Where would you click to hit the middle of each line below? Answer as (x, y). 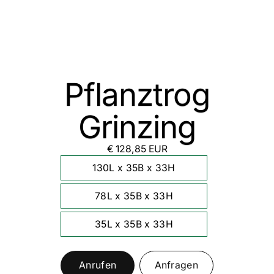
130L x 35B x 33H (134, 168)
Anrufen (98, 265)
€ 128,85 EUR (137, 149)
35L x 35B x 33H (134, 224)
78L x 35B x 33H (134, 196)
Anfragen (176, 265)
